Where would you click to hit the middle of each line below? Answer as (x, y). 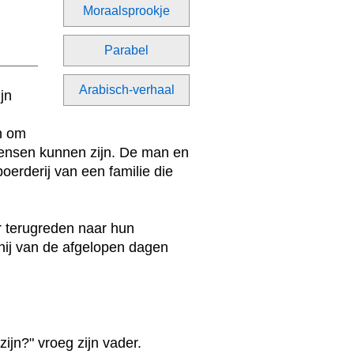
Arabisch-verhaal (126, 90)
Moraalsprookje (126, 11)
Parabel (126, 50)
